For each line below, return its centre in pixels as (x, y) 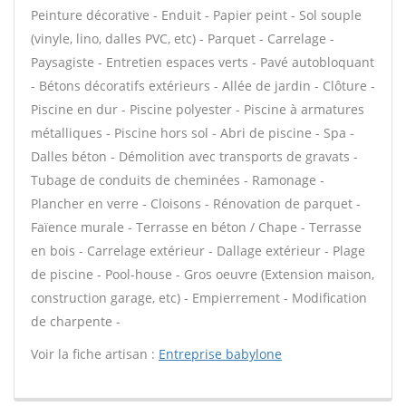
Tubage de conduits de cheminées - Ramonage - (178, 180)
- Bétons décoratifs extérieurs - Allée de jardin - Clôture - (203, 86)
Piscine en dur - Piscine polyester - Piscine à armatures (198, 109)
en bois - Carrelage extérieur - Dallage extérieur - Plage (198, 251)
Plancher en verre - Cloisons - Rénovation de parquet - (196, 203)
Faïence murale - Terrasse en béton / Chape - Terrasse (196, 227)
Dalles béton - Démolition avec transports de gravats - (194, 156)
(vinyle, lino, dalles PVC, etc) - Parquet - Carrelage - (183, 39)
